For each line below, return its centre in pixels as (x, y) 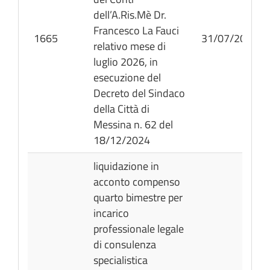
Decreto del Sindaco (139, 93)
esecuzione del (127, 77)
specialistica (121, 260)
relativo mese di (130, 46)
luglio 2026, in (126, 62)
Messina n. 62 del (133, 124)
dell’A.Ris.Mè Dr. (130, 15)
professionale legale (139, 229)
